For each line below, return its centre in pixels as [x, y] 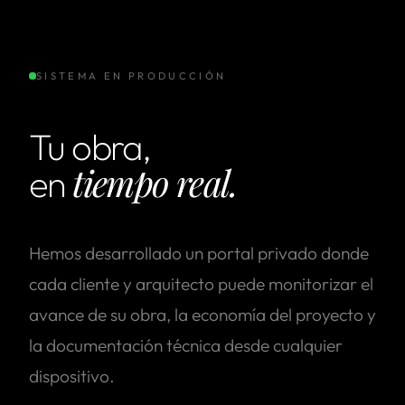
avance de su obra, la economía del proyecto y [202, 314]
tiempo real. [155, 182]
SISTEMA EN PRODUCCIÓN [132, 75]
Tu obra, [90, 146]
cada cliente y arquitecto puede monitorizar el [201, 283]
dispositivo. [72, 376]
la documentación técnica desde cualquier [186, 345]
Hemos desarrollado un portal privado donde [199, 253]
